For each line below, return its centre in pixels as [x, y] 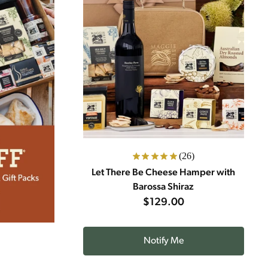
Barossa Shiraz [164, 187]
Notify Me [163, 241]
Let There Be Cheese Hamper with [164, 173]
